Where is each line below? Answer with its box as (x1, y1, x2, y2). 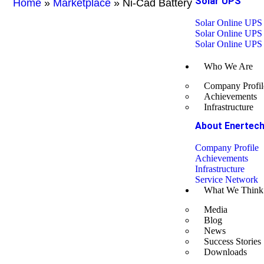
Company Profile (194, 143, 259, 153)
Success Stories (203, 236, 261, 246)
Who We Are (203, 61, 253, 71)
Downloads (203, 247, 247, 257)
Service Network (194, 174, 258, 184)
